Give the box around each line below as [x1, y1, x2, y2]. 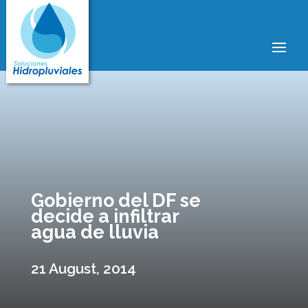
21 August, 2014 [30, 260, 136, 277]
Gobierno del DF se [30, 190, 201, 211]
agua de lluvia [30, 221, 159, 243]
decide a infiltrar [30, 206, 179, 227]
